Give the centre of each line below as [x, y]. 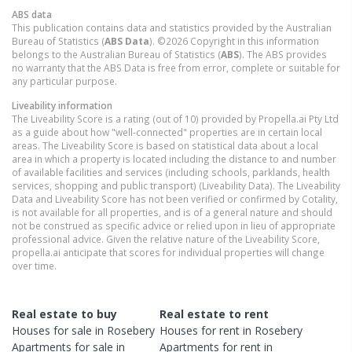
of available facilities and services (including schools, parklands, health [171, 172]
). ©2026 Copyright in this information [234, 41]
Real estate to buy [64, 314]
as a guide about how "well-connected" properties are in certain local [167, 132]
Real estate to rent [214, 314]
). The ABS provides [283, 55]
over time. [34, 266]
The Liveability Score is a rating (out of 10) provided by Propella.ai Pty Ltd [175, 119]
